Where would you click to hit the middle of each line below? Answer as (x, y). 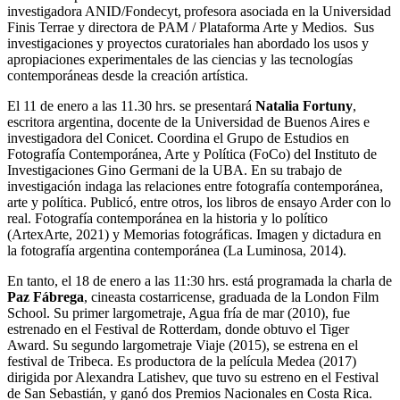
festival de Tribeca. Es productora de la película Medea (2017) (182, 361)
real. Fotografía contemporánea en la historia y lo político (167, 218)
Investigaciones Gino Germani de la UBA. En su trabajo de (175, 170)
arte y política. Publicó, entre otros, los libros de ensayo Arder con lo (199, 202)
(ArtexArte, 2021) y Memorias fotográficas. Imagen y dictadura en (194, 234)
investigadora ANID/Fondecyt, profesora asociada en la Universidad (199, 11)
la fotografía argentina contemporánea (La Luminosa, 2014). (177, 250)
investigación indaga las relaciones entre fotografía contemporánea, (195, 186)
